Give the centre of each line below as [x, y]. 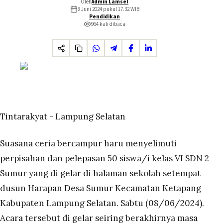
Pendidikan [105, 17]
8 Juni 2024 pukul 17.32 [103, 9]
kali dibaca [112, 24]
